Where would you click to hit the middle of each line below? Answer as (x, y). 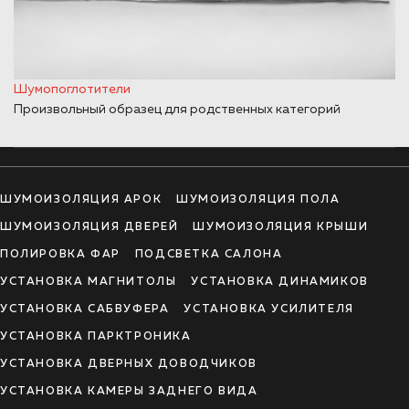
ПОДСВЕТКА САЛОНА (209, 254)
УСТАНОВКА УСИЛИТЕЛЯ (269, 309)
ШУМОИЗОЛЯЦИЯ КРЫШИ (281, 227)
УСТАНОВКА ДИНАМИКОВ (280, 282)
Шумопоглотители (72, 89)
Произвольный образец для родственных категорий (177, 109)
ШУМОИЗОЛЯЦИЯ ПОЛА (258, 199)
